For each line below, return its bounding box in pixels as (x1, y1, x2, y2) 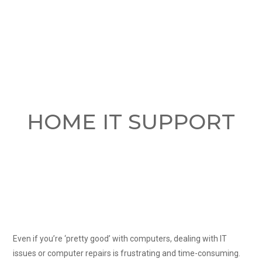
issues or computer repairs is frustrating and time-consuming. (13, 248, 241, 258)
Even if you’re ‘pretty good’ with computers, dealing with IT (13, 233, 227, 243)
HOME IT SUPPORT (27, 109, 235, 135)
